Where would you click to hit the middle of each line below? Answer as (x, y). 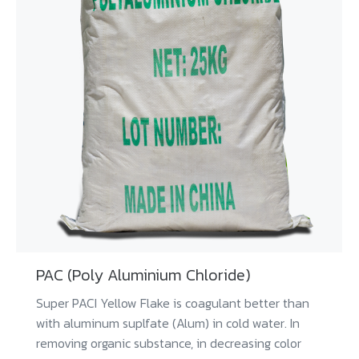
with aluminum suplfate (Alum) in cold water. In (168, 323)
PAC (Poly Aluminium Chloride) (143, 275)
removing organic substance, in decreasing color (169, 343)
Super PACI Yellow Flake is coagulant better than (173, 303)
